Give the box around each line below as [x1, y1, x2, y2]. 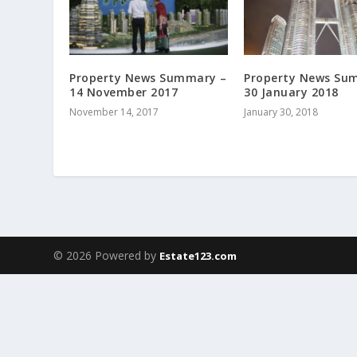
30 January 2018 [244, 84, 339, 100]
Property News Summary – [69, 70, 227, 86]
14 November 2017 [69, 84, 178, 100]
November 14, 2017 [69, 105, 159, 120]
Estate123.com [159, 248, 237, 263]
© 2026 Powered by [53, 247, 160, 263]
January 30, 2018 [244, 105, 318, 120]
